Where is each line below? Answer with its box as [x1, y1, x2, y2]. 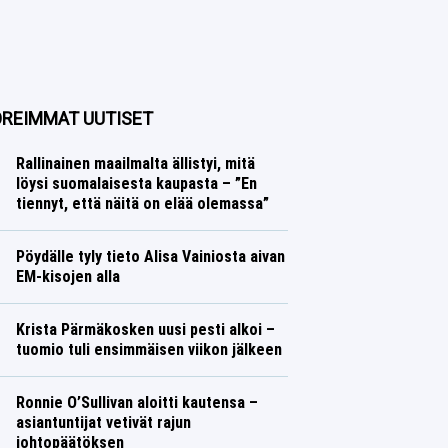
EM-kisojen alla [15, 267, 120, 286]
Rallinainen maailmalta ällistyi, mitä [15, 154, 255, 173]
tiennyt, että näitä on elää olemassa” [15, 194, 269, 213]
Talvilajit [14, 362, 63, 377]
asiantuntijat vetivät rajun [15, 413, 191, 432]
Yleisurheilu [14, 289, 83, 304]
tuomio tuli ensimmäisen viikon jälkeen [15, 340, 282, 359]
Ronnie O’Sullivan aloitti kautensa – [15, 393, 258, 412]
